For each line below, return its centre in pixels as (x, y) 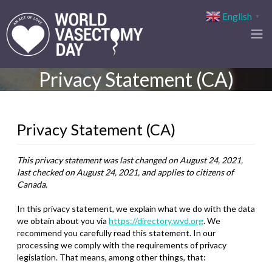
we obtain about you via (63, 221)
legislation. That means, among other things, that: (111, 257)
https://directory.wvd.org (156, 221)
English (237, 16)
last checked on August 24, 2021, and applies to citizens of (125, 172)
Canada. (32, 184)
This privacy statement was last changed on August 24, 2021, (130, 160)
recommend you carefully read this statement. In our (116, 233)
